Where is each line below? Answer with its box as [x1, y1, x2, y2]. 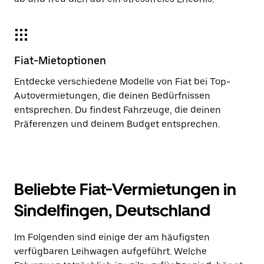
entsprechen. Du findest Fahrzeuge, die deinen [14, 104, 221, 115]
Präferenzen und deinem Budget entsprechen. [14, 118, 220, 130]
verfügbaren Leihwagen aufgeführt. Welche [14, 246, 207, 257]
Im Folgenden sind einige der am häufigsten [14, 232, 210, 243]
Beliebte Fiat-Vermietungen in [14, 179, 236, 199]
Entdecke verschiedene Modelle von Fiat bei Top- [14, 76, 230, 87]
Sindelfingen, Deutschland [14, 200, 210, 220]
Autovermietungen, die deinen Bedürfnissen [14, 90, 210, 101]
